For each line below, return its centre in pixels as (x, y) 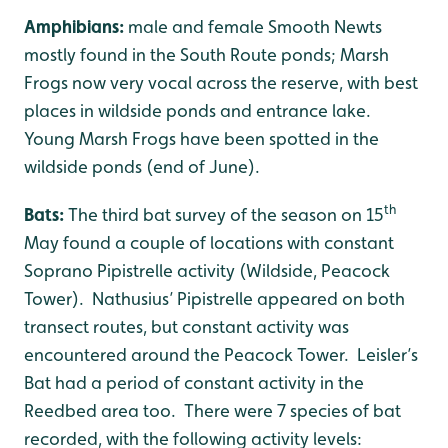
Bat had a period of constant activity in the (194, 382)
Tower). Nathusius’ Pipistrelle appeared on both (214, 298)
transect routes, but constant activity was (186, 326)
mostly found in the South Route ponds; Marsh (206, 54)
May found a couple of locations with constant (209, 242)
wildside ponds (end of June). (142, 166)
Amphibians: (76, 26)
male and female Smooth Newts (255, 26)
